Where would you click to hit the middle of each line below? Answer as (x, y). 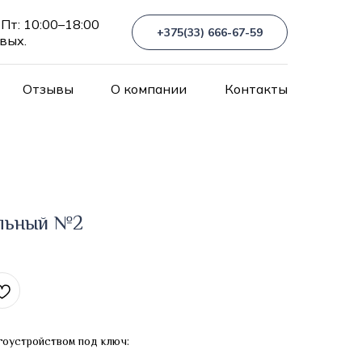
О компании (149, 89)
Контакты (256, 89)
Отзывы (48, 89)
